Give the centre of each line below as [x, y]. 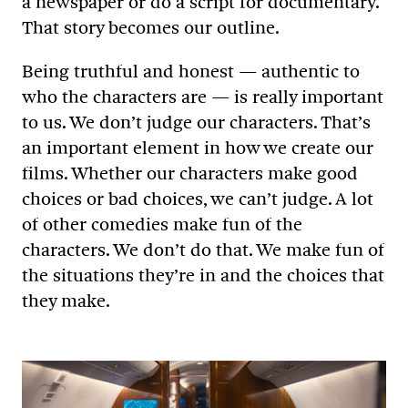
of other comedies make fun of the [162, 224]
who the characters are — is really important [203, 97]
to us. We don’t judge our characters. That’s [196, 122]
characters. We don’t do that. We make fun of [203, 250]
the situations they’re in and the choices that [203, 275]
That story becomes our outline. [151, 28]
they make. [66, 301]
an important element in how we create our [198, 148]
